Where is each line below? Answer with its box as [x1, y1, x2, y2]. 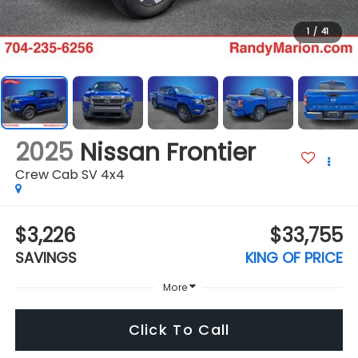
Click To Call [128, 319, 230, 340]
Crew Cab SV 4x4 [14, 165, 125, 185]
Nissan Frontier [79, 136, 256, 170]
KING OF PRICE [245, 247, 344, 268]
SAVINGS [14, 247, 77, 268]
